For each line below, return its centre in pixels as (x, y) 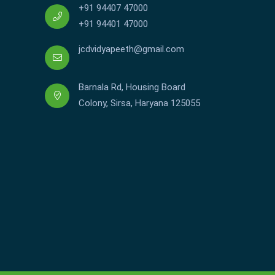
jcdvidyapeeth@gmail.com (131, 49)
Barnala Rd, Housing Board (132, 87)
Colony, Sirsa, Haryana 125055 (139, 103)
